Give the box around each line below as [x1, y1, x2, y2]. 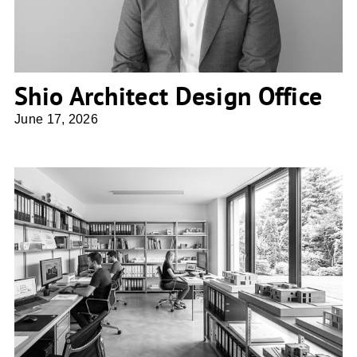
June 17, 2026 [14, 112, 98, 127]
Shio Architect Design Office [14, 79, 323, 113]
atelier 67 [147, 272, 210, 288]
